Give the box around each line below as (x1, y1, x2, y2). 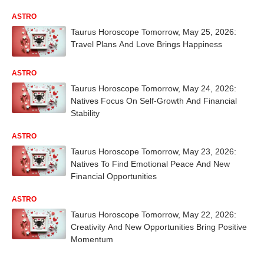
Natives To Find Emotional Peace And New (71, 159, 230, 169)
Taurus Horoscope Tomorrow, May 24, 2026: (71, 84, 236, 93)
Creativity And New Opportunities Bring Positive (71, 222, 247, 232)
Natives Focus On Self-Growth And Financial (71, 96, 237, 105)
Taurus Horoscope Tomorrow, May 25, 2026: (71, 27, 236, 37)
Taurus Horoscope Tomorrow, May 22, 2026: (71, 210, 236, 219)
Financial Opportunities (71, 171, 157, 181)
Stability (71, 108, 100, 118)
